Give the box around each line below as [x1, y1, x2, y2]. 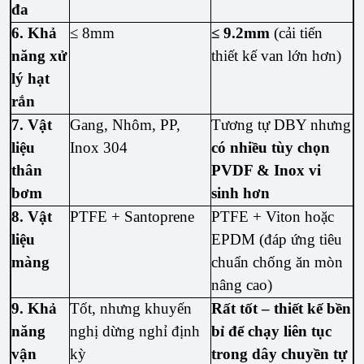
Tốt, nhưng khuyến [70, 300, 193, 318]
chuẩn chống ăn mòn [211, 253, 344, 271]
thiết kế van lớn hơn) [211, 47, 342, 65]
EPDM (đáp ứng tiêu [211, 231, 343, 249]
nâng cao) [211, 276, 273, 294]
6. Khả [11, 24, 58, 42]
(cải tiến [270, 24, 323, 42]
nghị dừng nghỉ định [70, 323, 201, 340]
